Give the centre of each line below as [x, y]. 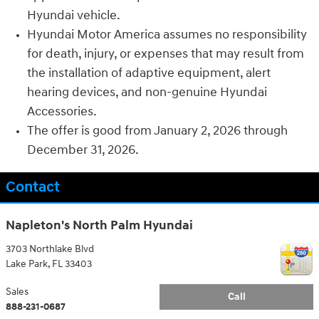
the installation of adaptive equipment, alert [149, 73]
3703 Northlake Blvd [50, 249]
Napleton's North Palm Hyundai [99, 226]
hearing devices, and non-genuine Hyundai [147, 93]
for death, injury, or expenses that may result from [166, 54]
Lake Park [27, 263]
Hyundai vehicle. [74, 16]
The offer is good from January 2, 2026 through [157, 131]
